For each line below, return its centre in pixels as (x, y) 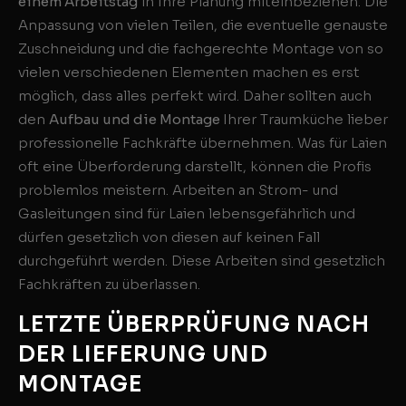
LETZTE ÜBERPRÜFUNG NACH (194, 324)
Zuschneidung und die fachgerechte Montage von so (201, 49)
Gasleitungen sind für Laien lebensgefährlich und (187, 214)
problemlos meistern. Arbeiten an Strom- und (178, 190)
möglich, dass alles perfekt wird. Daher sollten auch (195, 96)
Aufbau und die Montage (136, 120)
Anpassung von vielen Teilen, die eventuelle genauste (203, 25)
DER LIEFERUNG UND (143, 354)
